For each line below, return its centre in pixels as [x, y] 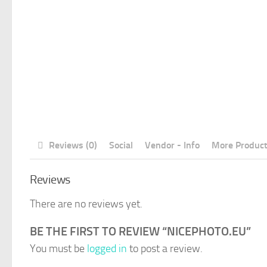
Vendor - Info [172, 145]
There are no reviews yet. [86, 204]
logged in [107, 248]
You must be [58, 248]
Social [121, 145]
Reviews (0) [73, 145]
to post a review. [165, 248]
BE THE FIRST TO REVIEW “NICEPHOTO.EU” [140, 231]
